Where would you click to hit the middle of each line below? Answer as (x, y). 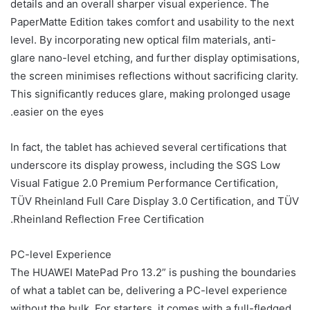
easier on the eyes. (58, 111)
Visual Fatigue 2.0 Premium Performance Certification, (144, 183)
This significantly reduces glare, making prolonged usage (151, 93)
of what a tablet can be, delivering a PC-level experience (149, 290)
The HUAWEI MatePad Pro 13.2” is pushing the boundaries (153, 272)
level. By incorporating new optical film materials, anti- (143, 39)
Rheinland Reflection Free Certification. (109, 219)
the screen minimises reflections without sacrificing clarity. (154, 75)
